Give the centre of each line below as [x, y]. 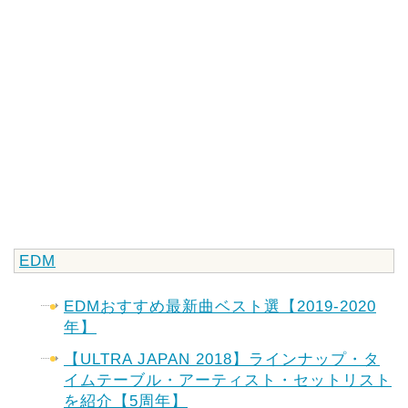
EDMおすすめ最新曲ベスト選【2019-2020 [220, 307]
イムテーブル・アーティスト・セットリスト [228, 380]
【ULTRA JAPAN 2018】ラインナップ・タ [222, 359]
